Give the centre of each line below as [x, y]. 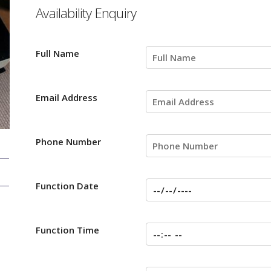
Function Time [68, 230]
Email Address [67, 98]
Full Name [58, 54]
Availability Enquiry [86, 13]
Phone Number [69, 142]
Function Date [67, 186]
